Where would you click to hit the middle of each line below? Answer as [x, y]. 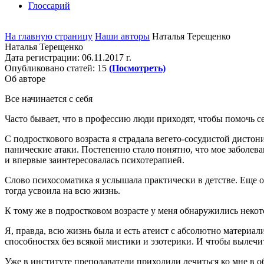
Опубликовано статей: [50, 68]
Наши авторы [122, 36]
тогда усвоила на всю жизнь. [62, 191]
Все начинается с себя [49, 99]
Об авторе [25, 79]
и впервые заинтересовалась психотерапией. [95, 160]
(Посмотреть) [137, 68]
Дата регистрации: [42, 57]
